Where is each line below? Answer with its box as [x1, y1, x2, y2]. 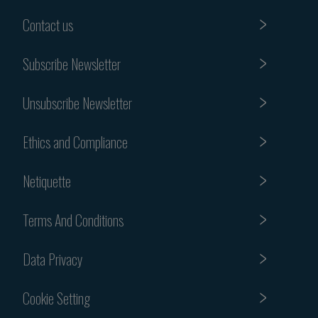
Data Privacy [23, 248, 83, 270]
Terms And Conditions [23, 209, 124, 231]
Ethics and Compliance [23, 131, 128, 153]
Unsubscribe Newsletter [23, 92, 132, 114]
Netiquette [23, 170, 71, 192]
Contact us [23, 13, 73, 35]
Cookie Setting [23, 287, 90, 309]
